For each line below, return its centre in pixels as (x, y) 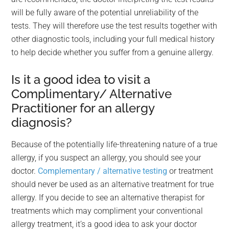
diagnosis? (42, 122)
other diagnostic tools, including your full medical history (113, 39)
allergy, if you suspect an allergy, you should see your (106, 158)
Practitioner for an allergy (83, 108)
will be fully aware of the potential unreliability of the (105, 13)
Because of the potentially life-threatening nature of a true (114, 144)
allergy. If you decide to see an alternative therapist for (108, 198)
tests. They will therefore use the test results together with (114, 26)
